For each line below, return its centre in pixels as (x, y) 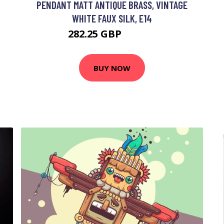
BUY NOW (112, 68)
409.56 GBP (140, 35)
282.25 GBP (96, 34)
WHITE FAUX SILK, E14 (112, 18)
